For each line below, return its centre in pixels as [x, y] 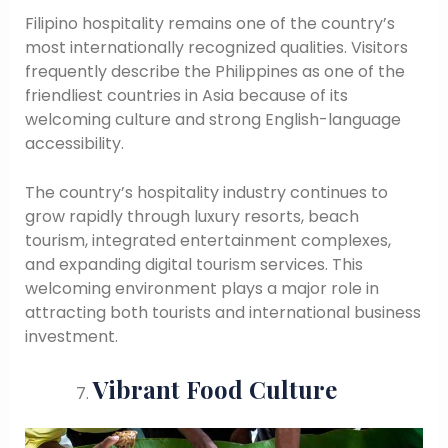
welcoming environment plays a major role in [201, 289]
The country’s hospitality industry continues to [206, 193]
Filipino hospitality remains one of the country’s [209, 23]
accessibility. [74, 143]
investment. [71, 337]
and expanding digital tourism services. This [193, 265]
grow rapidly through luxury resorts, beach [191, 217]
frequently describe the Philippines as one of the [214, 71]
